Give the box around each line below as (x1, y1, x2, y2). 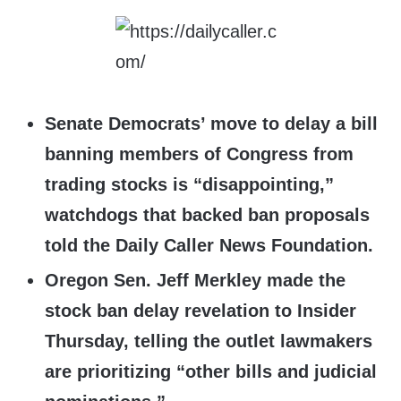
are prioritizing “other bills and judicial (45, 362, 377, 382)
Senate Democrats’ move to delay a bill (45, 114, 378, 134)
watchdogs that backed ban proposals (45, 205, 370, 226)
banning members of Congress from (45, 144, 354, 165)
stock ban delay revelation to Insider (45, 301, 356, 321)
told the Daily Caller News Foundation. (45, 235, 379, 256)
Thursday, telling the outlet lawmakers (45, 331, 372, 352)
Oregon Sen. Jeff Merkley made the (45, 270, 346, 291)
